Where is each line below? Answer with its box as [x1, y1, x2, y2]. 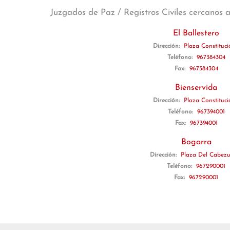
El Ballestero [173, 29, 219, 37]
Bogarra [181, 138, 212, 146]
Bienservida [175, 84, 217, 92]
